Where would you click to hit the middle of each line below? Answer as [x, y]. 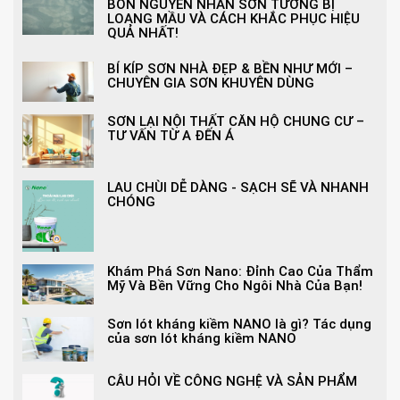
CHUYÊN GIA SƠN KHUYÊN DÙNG [211, 83]
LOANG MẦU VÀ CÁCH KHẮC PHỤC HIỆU [233, 19]
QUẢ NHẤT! [143, 33]
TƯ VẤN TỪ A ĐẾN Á [171, 136]
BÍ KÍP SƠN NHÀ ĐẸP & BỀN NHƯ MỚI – [230, 69]
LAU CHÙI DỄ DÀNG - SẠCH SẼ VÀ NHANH [238, 187]
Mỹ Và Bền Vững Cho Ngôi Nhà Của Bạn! [235, 286]
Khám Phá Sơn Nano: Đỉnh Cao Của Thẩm [240, 271]
